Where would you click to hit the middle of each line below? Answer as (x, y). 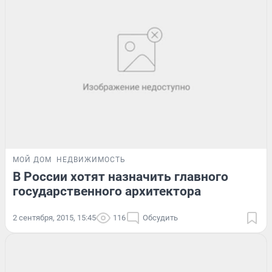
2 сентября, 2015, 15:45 (54, 217)
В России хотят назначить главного (121, 176)
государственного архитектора (107, 191)
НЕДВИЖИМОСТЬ (91, 159)
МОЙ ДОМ (32, 159)
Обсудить (160, 217)
